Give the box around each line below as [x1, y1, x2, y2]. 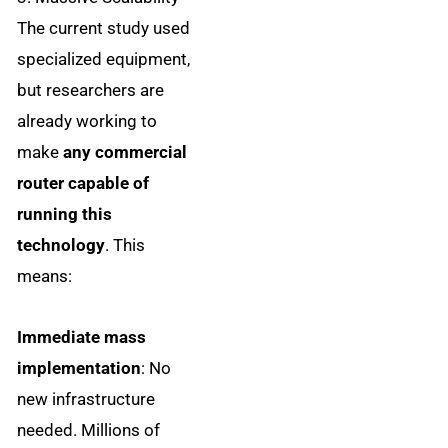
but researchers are [17, 80, 165, 101]
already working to [17, 111, 158, 132]
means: [17, 266, 73, 287]
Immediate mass [17, 327, 147, 348]
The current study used [17, 18, 191, 39]
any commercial [63, 142, 188, 163]
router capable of [17, 173, 150, 194]
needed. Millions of [17, 420, 161, 441]
